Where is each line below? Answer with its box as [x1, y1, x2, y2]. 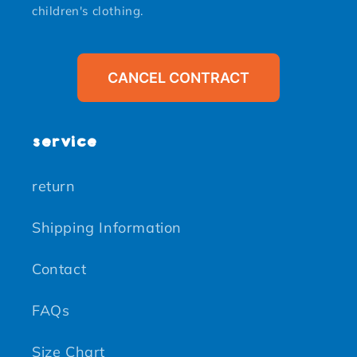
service [32, 131, 97, 152]
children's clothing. [32, 3, 143, 19]
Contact [32, 260, 87, 279]
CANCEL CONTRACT [108, 69, 249, 87]
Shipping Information [32, 218, 182, 237]
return [32, 177, 76, 196]
